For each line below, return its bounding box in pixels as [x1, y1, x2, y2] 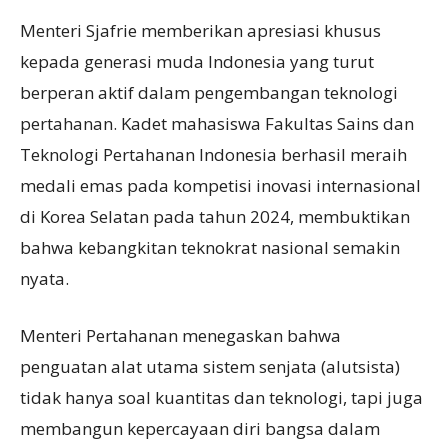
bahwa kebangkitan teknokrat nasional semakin [20, 236, 400, 260]
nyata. [20, 267, 69, 291]
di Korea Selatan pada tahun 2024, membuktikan [20, 205, 410, 229]
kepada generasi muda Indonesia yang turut [20, 50, 374, 74]
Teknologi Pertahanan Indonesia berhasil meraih [20, 143, 407, 167]
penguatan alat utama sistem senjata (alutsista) [20, 355, 400, 379]
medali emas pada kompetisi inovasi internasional [20, 174, 421, 198]
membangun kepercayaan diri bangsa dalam [20, 417, 380, 441]
